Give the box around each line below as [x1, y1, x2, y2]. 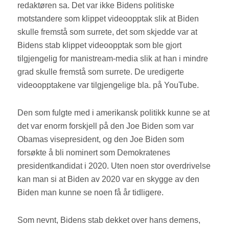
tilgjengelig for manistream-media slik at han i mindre [17, 54, 209, 63]
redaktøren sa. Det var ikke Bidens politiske [17, 1, 175, 10]
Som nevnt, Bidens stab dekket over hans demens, [17, 216, 201, 225]
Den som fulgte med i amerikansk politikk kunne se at [17, 108, 210, 118]
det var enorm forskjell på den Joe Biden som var [17, 122, 194, 131]
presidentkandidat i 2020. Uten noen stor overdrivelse [17, 162, 211, 171]
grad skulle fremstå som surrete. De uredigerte [17, 67, 185, 77]
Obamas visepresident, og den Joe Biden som [17, 135, 185, 144]
